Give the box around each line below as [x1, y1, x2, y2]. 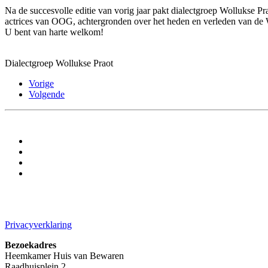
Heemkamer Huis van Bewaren [5, 250, 124, 261]
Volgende [29, 89, 65, 99]
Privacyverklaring [5, 219, 72, 230]
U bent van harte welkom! [5, 26, 103, 37]
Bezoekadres [5, 239, 56, 250]
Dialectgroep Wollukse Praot [5, 57, 113, 68]
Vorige [29, 78, 54, 89]
